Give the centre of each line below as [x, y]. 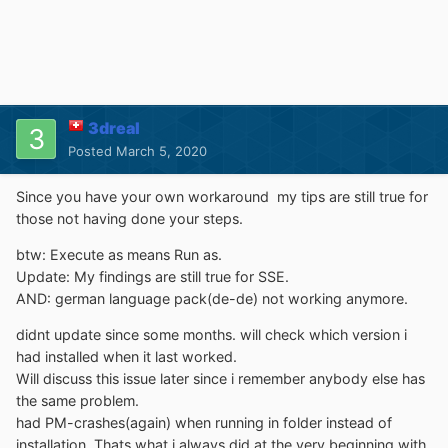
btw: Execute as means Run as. [119, 255]
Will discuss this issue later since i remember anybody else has [220, 379]
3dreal [114, 127]
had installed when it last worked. [126, 357]
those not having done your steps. [129, 218]
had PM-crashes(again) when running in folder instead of [204, 423]
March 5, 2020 [161, 150]
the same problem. [77, 401]
